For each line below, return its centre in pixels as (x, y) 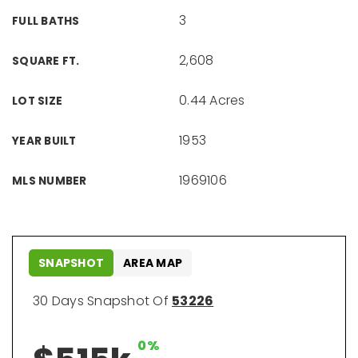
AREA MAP (153, 263)
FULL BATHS (46, 21)
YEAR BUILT (44, 141)
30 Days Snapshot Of (102, 301)
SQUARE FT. (46, 61)
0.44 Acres (212, 100)
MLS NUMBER (50, 181)
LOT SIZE (37, 101)
